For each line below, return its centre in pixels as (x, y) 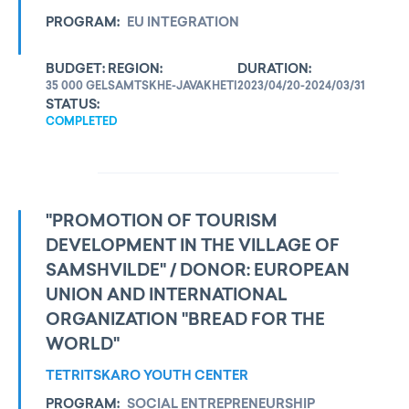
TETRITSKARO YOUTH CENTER (147, 376)
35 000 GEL (77, 87)
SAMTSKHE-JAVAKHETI (173, 87)
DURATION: (274, 69)
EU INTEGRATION (183, 23)
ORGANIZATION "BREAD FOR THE (185, 320)
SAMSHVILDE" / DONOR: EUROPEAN (198, 271)
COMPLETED (82, 122)
